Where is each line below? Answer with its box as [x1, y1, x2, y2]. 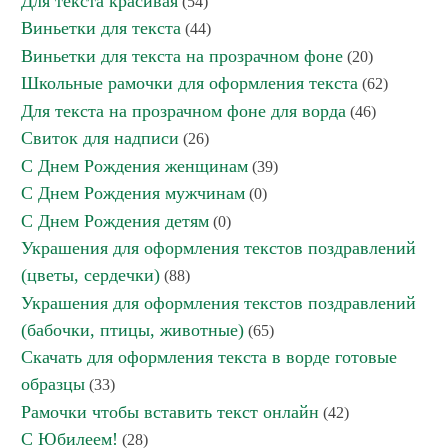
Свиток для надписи [21, 128, 179, 148]
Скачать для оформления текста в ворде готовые [21, 347, 397, 367]
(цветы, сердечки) [21, 265, 160, 285]
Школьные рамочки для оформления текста [21, 73, 358, 93]
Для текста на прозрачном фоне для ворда [21, 101, 346, 121]
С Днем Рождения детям [21, 211, 209, 231]
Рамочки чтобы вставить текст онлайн [21, 402, 319, 422]
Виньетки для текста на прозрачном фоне [21, 46, 343, 66]
